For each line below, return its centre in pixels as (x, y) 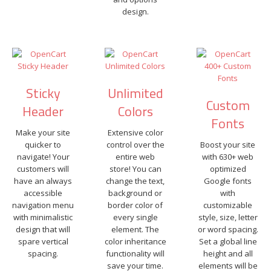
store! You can (135, 169)
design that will (43, 229)
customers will (43, 169)
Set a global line (228, 241)
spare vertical (43, 241)
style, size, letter (228, 217)
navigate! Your (43, 157)
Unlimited (135, 93)
